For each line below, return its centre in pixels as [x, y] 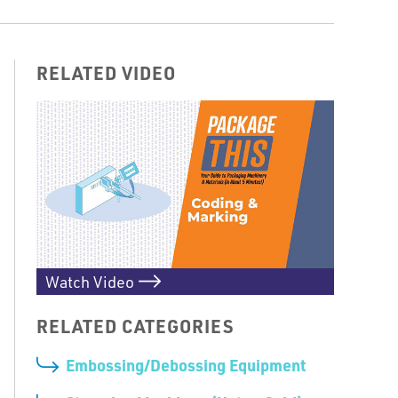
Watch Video [90, 281]
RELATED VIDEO [106, 73]
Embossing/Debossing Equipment [186, 364]
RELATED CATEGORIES [135, 326]
